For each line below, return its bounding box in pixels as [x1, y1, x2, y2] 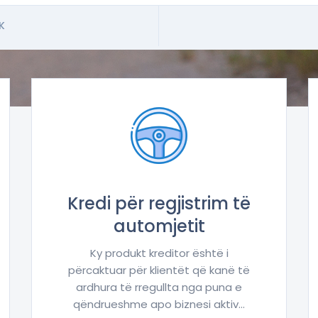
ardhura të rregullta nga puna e [76, 280, 242, 295]
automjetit [113, 214, 205, 238]
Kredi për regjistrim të [67, 192, 251, 216]
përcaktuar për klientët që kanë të [68, 263, 250, 278]
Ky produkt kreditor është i [89, 246, 229, 261]
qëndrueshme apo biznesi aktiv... [73, 297, 245, 312]
